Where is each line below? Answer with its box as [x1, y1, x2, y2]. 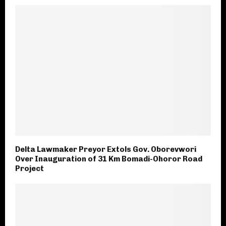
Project [15, 163, 44, 173]
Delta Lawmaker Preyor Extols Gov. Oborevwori [15, 144, 196, 154]
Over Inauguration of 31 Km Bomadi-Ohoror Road [15, 154, 202, 163]
